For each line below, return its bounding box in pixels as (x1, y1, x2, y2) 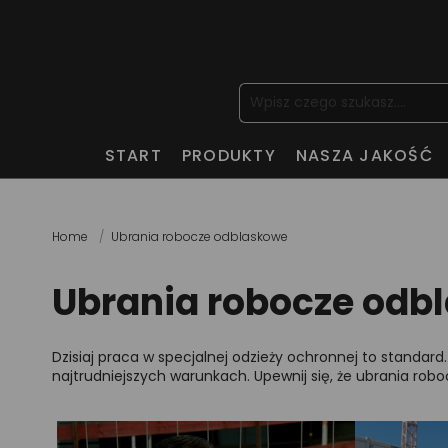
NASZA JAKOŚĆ (295, 143, 433, 167)
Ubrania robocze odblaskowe (111, 228, 288, 245)
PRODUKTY (181, 143, 276, 167)
